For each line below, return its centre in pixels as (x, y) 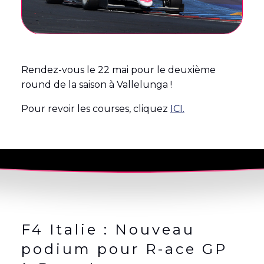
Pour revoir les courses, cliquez (95, 108)
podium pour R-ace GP (124, 249)
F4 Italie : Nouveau (108, 229)
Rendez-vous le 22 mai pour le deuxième (118, 70)
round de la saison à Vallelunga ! (96, 84)
